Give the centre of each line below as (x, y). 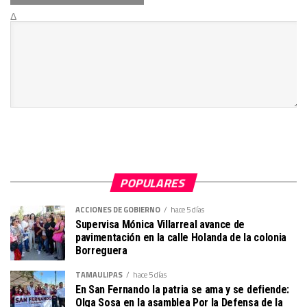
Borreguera (101, 250)
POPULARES (153, 182)
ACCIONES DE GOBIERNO (118, 209)
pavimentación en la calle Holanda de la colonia (181, 237)
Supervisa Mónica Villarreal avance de (160, 224)
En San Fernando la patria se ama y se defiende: (182, 289)
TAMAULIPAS (99, 274)
